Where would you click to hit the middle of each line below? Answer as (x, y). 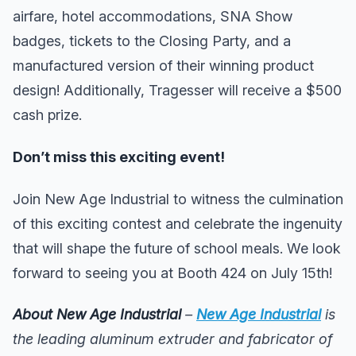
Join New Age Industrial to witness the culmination (178, 199)
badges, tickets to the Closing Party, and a (152, 41)
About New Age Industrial (97, 315)
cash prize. (47, 115)
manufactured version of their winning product (163, 66)
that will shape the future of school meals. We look (177, 248)
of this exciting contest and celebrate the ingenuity (178, 223)
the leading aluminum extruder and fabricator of (172, 339)
